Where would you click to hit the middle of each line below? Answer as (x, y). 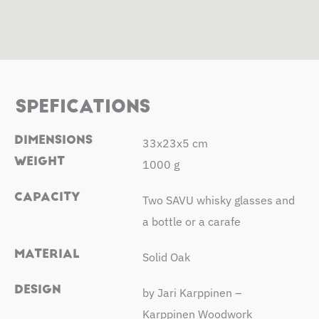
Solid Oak (166, 257)
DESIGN (38, 289)
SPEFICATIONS (83, 106)
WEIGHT (40, 161)
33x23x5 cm (175, 143)
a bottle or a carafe (191, 221)
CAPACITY (47, 196)
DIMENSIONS (53, 139)
